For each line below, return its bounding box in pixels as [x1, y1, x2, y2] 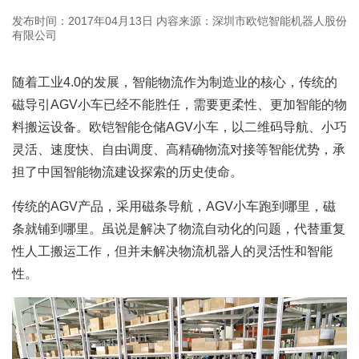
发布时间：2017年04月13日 [12, 14, 153, 28]
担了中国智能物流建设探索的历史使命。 [12, 165, 243, 179]
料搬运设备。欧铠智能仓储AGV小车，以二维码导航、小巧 [12, 120, 347, 135]
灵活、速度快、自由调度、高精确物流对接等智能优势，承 [12, 143, 345, 157]
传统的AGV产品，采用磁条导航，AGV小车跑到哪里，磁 [12, 200, 336, 214]
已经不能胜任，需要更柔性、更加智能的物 [103, 98, 347, 112]
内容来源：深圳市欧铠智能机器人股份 [153, 14, 347, 28]
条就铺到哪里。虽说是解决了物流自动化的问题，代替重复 [12, 222, 345, 236]
